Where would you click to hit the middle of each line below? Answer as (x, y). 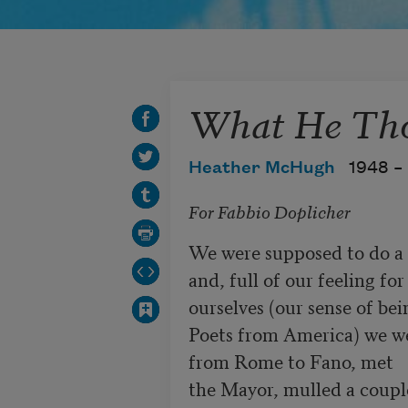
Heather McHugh (261, 168)
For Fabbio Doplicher (269, 210)
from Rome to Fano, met (291, 360)
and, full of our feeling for (296, 278)
